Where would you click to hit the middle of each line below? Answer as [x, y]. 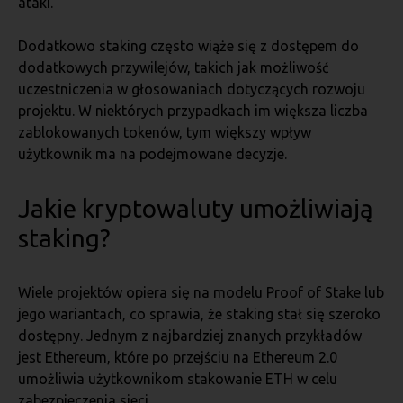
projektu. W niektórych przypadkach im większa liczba [193, 111]
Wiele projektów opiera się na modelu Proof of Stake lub [201, 292]
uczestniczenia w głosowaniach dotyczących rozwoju [192, 89]
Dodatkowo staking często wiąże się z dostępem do [188, 46]
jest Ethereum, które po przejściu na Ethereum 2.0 [178, 357]
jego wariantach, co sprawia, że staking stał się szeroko [199, 314]
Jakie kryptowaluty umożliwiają [196, 208]
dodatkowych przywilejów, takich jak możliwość [173, 67]
